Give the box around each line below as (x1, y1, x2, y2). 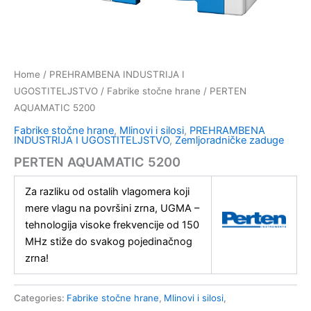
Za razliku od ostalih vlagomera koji (24, 185, 190, 199)
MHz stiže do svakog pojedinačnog (24, 235, 192, 249)
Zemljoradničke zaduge (175, 133, 284, 146)
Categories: (14, 292, 67, 304)
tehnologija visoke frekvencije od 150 (24, 219, 199, 232)
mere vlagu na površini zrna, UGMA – (24, 202, 199, 215)
